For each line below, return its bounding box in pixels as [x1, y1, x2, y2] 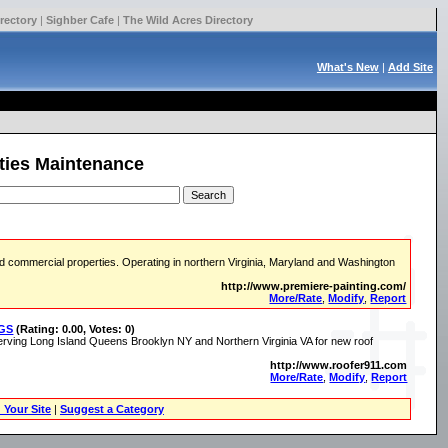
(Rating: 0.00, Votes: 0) [16, 322, 136, 335]
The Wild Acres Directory [122, 13, 253, 26]
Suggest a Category [59, 402, 164, 415]
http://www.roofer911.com [270, 358, 408, 371]
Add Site [387, 60, 433, 73]
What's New [316, 60, 379, 73]
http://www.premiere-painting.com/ [221, 279, 407, 292]
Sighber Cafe [45, 13, 114, 26]
